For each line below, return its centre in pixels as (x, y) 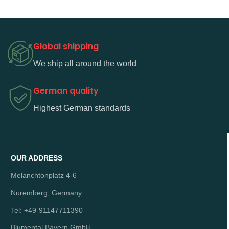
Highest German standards (84, 108)
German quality (66, 91)
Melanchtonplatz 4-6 (44, 175)
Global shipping (66, 46)
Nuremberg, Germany (46, 193)
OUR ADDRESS (37, 158)
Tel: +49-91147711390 (47, 210)
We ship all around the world (87, 64)
